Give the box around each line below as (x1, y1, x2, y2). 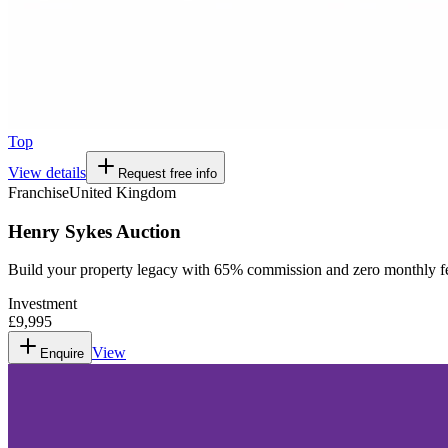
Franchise (8, 183, 69, 201)
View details (8, 163, 86, 181)
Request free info (118, 165, 217, 181)
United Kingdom (69, 183, 176, 201)
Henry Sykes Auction (8, 220, 181, 242)
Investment (8, 295, 77, 313)
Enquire (40, 346, 84, 362)
